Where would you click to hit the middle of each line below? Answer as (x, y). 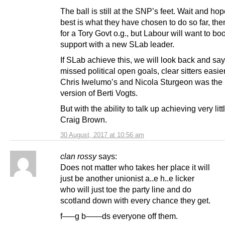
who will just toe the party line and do (126, 189)
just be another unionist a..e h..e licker (127, 178)
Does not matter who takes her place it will (135, 167)
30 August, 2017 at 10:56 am (102, 135)
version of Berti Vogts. (99, 93)
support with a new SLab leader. (117, 44)
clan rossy (78, 156)
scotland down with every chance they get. (135, 200)
